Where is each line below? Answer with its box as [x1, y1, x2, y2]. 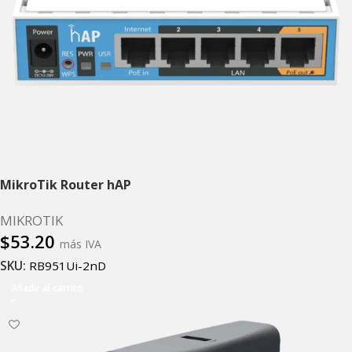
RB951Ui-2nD [29, 258, 106, 274]
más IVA [60, 236, 101, 251]
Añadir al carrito [11, 281, 83, 295]
